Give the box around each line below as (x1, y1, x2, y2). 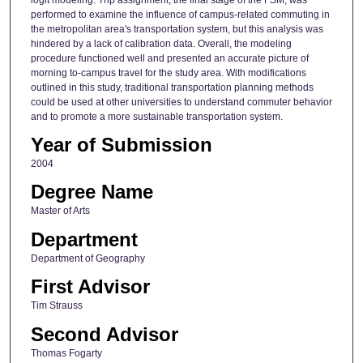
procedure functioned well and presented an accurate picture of (30, 52, 309, 64)
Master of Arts (30, 205, 90, 217)
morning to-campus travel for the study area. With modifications (30, 66, 306, 79)
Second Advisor (30, 322, 178, 345)
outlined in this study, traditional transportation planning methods (30, 81, 314, 93)
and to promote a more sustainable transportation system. (30, 110, 283, 122)
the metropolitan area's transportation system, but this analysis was (30, 23, 323, 35)
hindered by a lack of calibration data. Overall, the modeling (30, 37, 292, 49)
